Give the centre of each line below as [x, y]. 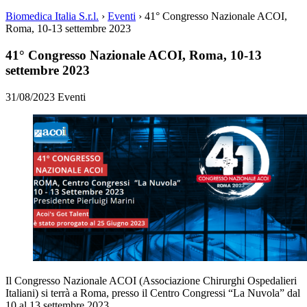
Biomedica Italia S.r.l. [52, 16]
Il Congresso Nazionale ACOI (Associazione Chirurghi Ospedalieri [151, 280]
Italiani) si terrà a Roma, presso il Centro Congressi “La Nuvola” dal [153, 293]
